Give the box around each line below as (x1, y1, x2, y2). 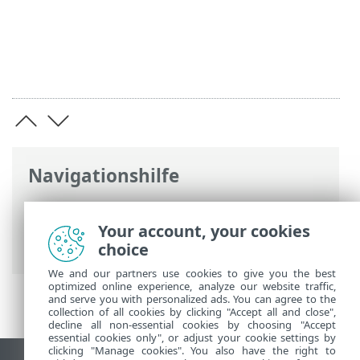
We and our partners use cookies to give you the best (48, 266, 336, 280)
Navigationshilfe (28, 162, 179, 188)
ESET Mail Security (167, 198, 295, 218)
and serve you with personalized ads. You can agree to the (48, 292, 336, 306)
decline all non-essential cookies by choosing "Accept (48, 317, 336, 332)
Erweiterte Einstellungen (28, 218, 205, 238)
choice (98, 239, 149, 260)
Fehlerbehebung (28, 238, 147, 258)
